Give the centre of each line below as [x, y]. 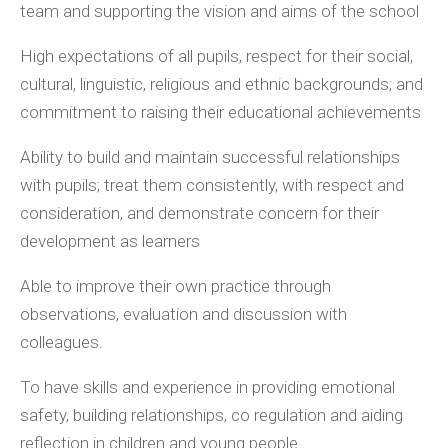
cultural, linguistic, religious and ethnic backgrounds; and [221, 84]
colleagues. [61, 342]
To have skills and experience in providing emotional [207, 387]
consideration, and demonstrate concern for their [199, 213]
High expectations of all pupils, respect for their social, [216, 56]
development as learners [110, 241]
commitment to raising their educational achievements [220, 112]
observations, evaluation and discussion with [183, 314]
